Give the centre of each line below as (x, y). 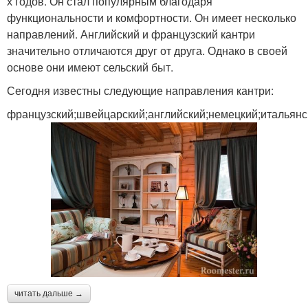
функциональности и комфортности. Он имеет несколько (152, 17)
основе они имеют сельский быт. (90, 67)
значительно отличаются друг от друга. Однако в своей (147, 50)
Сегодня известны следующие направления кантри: (140, 90)
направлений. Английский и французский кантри (131, 34)
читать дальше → (49, 293)
